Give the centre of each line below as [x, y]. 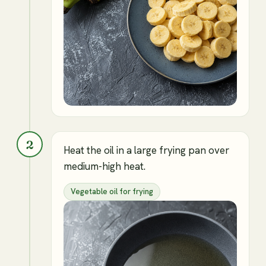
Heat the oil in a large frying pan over [146, 151]
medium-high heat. [104, 167]
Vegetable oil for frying [112, 192]
